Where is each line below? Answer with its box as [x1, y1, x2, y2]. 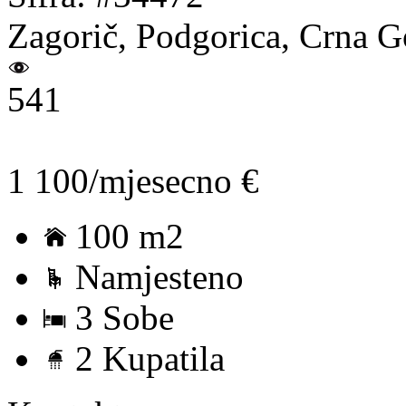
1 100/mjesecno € [7, 160, 259, 200]
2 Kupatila [75, 338, 225, 378]
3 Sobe [75, 297, 174, 337]
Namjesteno [75, 256, 244, 296]
